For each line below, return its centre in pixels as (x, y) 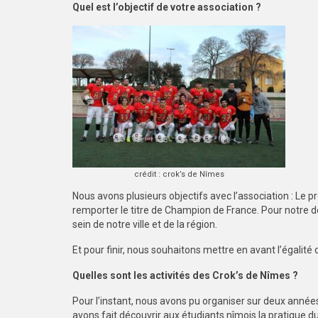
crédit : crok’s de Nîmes (179, 174)
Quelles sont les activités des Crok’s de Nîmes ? (185, 275)
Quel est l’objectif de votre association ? (167, 7)
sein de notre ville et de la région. (147, 224)
